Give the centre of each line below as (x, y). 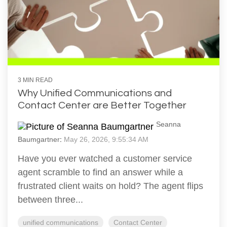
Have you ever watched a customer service (105, 159)
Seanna (168, 124)
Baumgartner (39, 140)
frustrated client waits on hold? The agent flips (110, 186)
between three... (50, 200)
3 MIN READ (35, 80)
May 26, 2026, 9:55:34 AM (106, 140)
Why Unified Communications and (95, 93)
